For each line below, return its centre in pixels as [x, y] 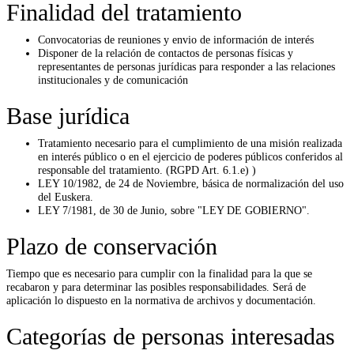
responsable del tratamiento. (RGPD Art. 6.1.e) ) [147, 169]
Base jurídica [68, 115]
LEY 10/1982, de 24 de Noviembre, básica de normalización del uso [191, 183]
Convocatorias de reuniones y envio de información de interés [176, 39]
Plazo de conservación [112, 246]
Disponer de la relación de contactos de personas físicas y [166, 53]
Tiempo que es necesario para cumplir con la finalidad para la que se [159, 273]
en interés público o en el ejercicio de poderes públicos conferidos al [190, 156]
